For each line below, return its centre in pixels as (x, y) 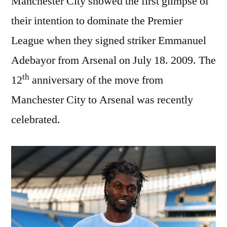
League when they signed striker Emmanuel (109, 41)
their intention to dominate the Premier (97, 21)
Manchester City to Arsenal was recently (102, 100)
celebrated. (36, 120)
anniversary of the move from (96, 80)
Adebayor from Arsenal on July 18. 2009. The (113, 60)
